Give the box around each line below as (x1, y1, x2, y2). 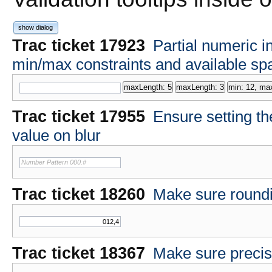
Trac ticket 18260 (12, 185, 145, 203)
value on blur (12, 126, 101, 144)
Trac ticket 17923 (12, 36, 145, 55)
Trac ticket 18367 (12, 243, 145, 262)
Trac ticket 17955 (12, 107, 145, 126)
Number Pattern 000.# (21, 158, 86, 166)
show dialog (18, 24, 53, 32)
